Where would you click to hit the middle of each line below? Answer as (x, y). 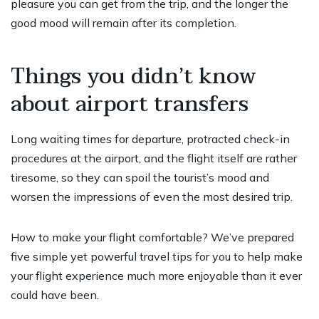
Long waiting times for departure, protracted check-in (150, 139)
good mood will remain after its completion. (124, 23)
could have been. (55, 295)
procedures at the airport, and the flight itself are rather (154, 158)
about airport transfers (130, 105)
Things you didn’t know (133, 77)
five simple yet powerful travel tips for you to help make (157, 257)
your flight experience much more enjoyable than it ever (156, 276)
